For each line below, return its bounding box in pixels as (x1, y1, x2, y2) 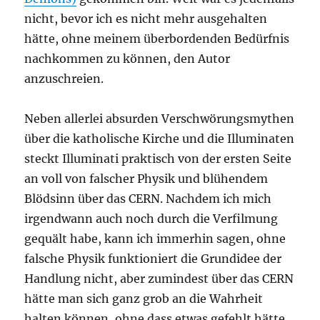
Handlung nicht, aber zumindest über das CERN (24, 271, 294, 286)
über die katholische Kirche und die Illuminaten (24, 131, 295, 146)
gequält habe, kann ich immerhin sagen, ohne (24, 231, 286, 246)
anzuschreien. (24, 71, 104, 86)
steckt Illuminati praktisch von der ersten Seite (24, 151, 292, 166)
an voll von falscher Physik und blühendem (24, 171, 269, 186)
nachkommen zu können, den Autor (24, 51, 231, 66)
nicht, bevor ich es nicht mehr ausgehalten (24, 11, 268, 26)
